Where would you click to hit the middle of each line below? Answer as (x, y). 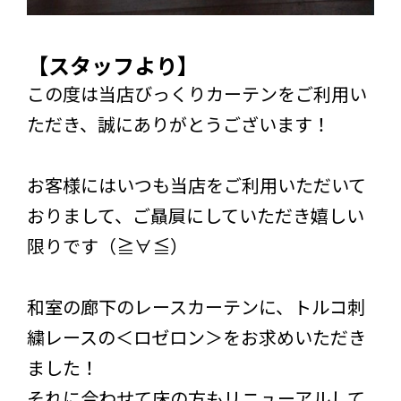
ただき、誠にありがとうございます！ (179, 124)
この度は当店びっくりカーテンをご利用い (197, 93)
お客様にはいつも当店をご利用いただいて (196, 184)
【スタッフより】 (113, 64)
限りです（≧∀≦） (107, 245)
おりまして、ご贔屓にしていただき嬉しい (196, 215)
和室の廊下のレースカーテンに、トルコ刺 (196, 306)
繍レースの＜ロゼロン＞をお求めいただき (196, 337)
